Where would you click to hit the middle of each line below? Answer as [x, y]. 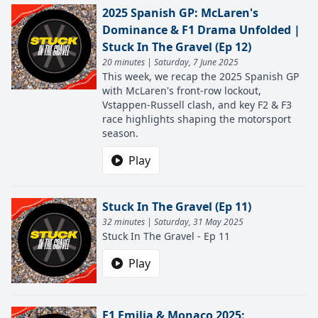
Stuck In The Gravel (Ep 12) [177, 47]
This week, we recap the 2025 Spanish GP [201, 76]
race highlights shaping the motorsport [197, 119]
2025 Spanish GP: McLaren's [180, 13]
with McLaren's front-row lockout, [182, 91]
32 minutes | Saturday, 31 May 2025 [173, 222]
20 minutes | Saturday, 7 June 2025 [170, 62]
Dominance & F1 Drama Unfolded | [201, 30]
